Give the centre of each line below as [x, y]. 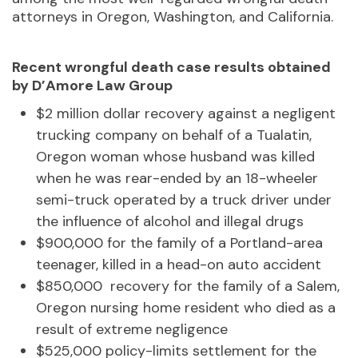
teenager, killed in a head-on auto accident [179, 264]
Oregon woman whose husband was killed [175, 156]
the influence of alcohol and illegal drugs [170, 221]
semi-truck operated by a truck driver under [184, 199]
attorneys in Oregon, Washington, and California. [173, 16]
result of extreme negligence [132, 329]
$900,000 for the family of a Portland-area [179, 243]
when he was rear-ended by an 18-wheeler [177, 178]
